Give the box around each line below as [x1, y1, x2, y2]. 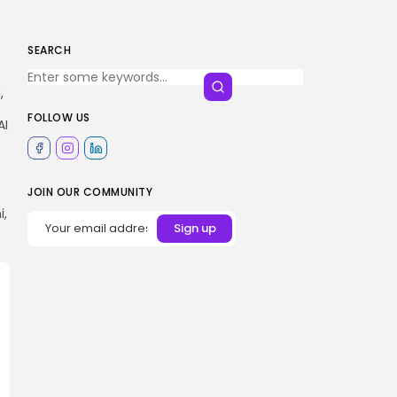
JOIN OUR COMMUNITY [27, 184, 152, 199]
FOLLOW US [27, 110, 90, 125]
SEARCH [27, 43, 71, 58]
